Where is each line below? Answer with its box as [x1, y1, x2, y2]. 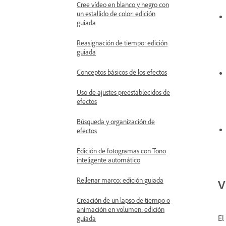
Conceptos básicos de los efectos [77, 68, 167, 76]
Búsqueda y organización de [77, 117, 155, 126]
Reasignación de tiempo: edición [77, 38, 167, 47]
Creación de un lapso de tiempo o [77, 196, 170, 204]
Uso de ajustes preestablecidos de [77, 88, 170, 96]
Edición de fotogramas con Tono [77, 146, 166, 155]
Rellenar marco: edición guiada [77, 176, 163, 184]
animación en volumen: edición [77, 205, 164, 213]
